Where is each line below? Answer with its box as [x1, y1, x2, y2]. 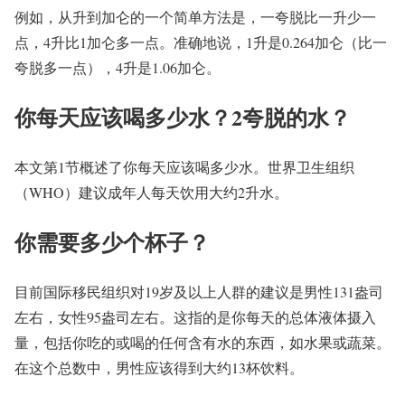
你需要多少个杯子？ [14, 225, 210, 258]
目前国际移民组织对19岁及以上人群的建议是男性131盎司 [14, 281, 383, 301]
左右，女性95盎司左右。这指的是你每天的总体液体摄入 [14, 306, 376, 326]
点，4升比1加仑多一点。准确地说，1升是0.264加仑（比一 [14, 33, 387, 52]
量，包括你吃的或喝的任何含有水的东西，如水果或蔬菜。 [14, 332, 391, 352]
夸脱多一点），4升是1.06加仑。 [14, 58, 221, 78]
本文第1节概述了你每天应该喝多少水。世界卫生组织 [14, 157, 354, 177]
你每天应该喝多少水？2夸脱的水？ [14, 101, 351, 134]
